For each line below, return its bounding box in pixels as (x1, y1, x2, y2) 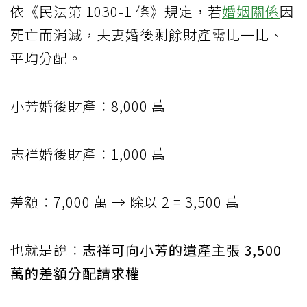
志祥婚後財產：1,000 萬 (10, 144, 166, 164)
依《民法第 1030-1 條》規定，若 (10, 1, 222, 22)
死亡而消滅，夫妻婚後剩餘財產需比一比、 (10, 25, 284, 45)
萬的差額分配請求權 (10, 263, 140, 284)
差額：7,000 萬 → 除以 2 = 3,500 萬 (10, 192, 240, 212)
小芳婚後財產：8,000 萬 (10, 96, 166, 116)
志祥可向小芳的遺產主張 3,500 (82, 240, 282, 260)
